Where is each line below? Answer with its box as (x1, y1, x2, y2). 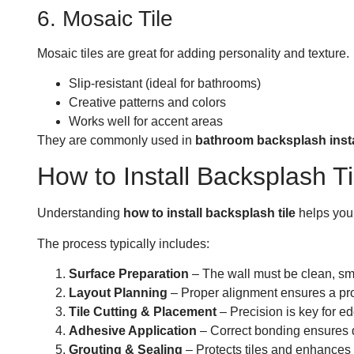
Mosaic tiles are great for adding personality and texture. (37, 46, 349, 60)
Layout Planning (69, 286, 168, 300)
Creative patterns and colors (69, 95, 226, 109)
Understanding (37, 206, 123, 220)
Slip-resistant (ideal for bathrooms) (69, 76, 261, 90)
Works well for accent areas (69, 114, 223, 128)
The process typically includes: (37, 236, 209, 250)
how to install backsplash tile (123, 206, 296, 220)
